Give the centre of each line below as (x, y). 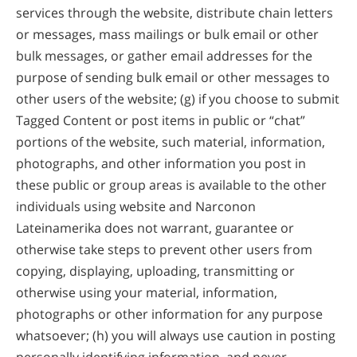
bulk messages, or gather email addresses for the (164, 55)
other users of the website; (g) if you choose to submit (178, 98)
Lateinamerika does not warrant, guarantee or (155, 228)
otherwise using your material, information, (147, 292)
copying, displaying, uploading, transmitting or (155, 271)
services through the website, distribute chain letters (175, 12)
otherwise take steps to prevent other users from (164, 249)
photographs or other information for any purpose (169, 314)
